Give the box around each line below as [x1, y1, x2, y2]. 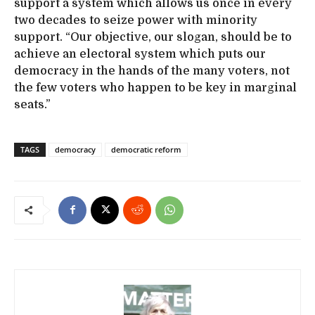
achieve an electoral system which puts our [14, 47, 266, 60]
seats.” [14, 98, 51, 111]
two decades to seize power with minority [14, 13, 257, 27]
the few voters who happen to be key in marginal [14, 81, 297, 94]
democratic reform [111, 143, 181, 155]
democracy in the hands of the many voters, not [14, 64, 290, 77]
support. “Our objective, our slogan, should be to [14, 30, 292, 44]
